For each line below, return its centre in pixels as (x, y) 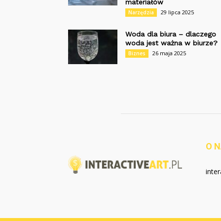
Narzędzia (141, 12)
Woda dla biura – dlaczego (171, 34)
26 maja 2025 (169, 53)
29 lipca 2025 (177, 12)
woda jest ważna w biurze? (171, 43)
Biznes (137, 53)
